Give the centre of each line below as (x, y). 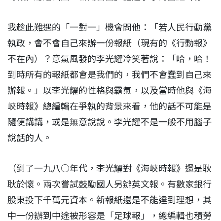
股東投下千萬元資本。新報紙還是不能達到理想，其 (110, 200)
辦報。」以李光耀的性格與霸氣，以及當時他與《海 (110, 90)
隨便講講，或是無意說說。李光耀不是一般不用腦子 (110, 122)
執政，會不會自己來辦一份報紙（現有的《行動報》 (110, 43)
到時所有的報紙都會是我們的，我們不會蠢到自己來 (110, 74)
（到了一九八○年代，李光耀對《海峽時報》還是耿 (110, 168)
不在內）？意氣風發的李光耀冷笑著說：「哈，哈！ (110, 59)
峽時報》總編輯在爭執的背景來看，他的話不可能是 (110, 106)
